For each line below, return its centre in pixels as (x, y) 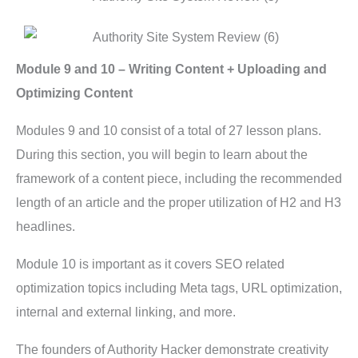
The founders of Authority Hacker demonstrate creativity (172, 349)
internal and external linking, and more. (126, 312)
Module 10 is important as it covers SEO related (150, 264)
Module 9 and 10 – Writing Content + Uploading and (171, 69)
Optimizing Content (74, 93)
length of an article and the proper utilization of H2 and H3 (179, 202)
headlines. (46, 226)
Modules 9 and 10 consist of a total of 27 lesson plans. (169, 130)
